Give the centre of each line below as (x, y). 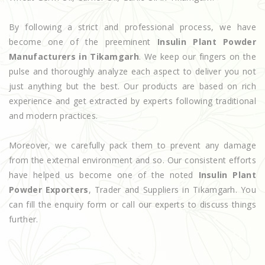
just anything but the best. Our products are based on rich (132, 86)
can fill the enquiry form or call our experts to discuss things (132, 204)
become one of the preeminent (83, 41)
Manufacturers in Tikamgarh (74, 56)
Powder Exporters (49, 189)
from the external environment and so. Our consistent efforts (132, 160)
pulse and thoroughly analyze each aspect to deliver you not (132, 71)
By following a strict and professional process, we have (132, 27)
